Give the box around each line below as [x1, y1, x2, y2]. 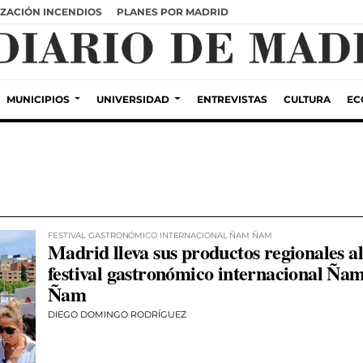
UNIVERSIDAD [96, 92, 170, 105]
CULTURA [283, 92, 331, 105]
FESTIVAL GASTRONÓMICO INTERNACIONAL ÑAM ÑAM [48, 230, 272, 241]
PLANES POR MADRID [117, 5, 228, 18]
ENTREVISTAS [196, 92, 267, 105]
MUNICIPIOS [6, 92, 70, 105]
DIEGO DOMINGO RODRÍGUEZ [48, 309, 186, 320]
